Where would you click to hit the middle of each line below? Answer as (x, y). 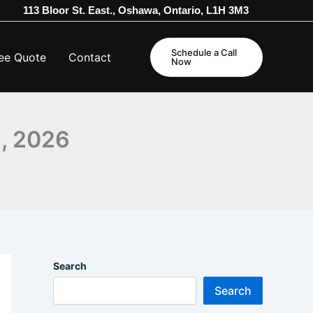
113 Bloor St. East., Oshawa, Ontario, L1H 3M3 (136, 10)
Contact (90, 57)
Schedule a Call (204, 52)
